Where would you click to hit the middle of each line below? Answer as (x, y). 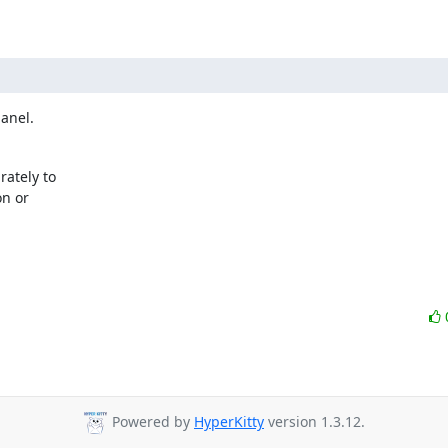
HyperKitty (229, 422)
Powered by (151, 422)
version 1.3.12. (314, 422)
